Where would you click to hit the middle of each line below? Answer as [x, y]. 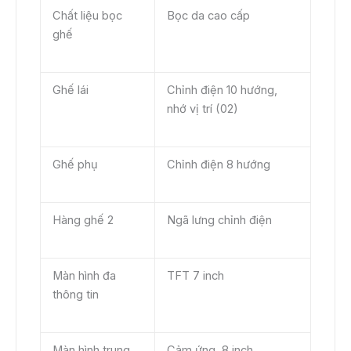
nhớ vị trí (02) [202, 109]
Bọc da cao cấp [208, 15]
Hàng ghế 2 [83, 220]
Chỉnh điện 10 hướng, [222, 90]
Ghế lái [70, 90]
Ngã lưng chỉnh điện [219, 220]
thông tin [75, 294]
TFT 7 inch [195, 275]
